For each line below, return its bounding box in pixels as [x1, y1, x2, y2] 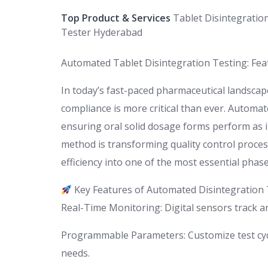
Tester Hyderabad [61, 26, 142, 39]
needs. [61, 246, 90, 260]
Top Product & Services [61, 11, 170, 25]
